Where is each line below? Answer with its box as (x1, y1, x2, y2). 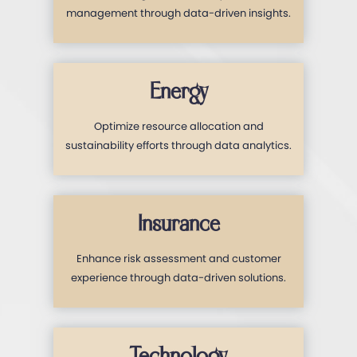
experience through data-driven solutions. (71, 269, 286, 285)
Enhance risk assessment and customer (76, 250, 281, 266)
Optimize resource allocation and (93, 118, 264, 134)
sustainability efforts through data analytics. (65, 137, 292, 153)
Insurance (137, 210, 220, 238)
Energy (149, 77, 208, 106)
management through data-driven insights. (66, 5, 291, 21)
